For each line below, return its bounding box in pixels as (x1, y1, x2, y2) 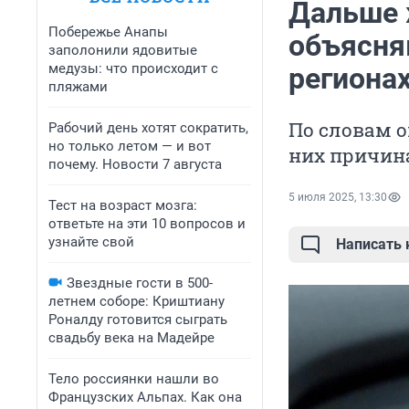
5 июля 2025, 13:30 (288, 191, 387, 204)
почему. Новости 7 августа (48, 156, 222, 173)
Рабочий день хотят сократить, (48, 120, 248, 136)
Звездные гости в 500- (67, 275, 213, 291)
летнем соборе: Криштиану (48, 293, 225, 309)
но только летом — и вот (48, 138, 211, 154)
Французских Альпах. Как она (48, 389, 242, 405)
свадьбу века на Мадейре (48, 330, 215, 346)
